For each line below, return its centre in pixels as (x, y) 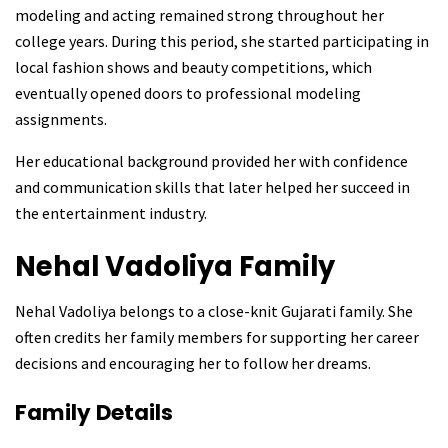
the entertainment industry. (111, 213)
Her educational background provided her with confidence (211, 161)
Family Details (94, 413)
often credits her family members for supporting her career (217, 337)
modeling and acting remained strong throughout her (199, 15)
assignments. (61, 119)
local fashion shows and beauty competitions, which (193, 67)
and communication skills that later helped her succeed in (212, 187)
